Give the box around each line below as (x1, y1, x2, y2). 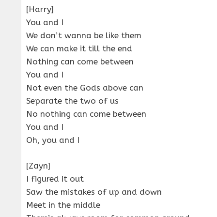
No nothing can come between (26, 109, 146, 119)
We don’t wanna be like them (26, 31, 141, 41)
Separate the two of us (26, 96, 119, 106)
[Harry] (26, 4, 54, 15)
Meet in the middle (26, 200, 100, 210)
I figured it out (26, 173, 84, 184)
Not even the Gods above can (26, 83, 143, 93)
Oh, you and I (26, 135, 79, 145)
